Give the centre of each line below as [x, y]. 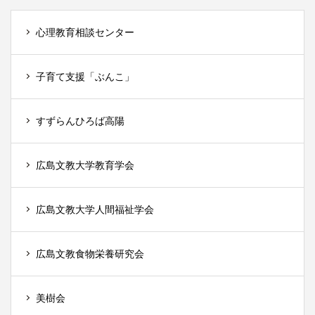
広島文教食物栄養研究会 [90, 253]
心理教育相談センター [85, 32]
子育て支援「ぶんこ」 [85, 76]
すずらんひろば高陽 [80, 121]
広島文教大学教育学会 [85, 165]
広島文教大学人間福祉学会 [95, 209]
